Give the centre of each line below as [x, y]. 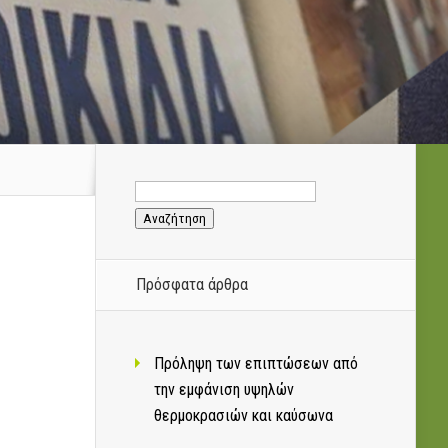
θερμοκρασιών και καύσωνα [243, 416]
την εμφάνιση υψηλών [224, 390]
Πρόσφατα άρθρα [192, 285]
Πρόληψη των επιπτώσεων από [256, 364]
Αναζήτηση [168, 180]
